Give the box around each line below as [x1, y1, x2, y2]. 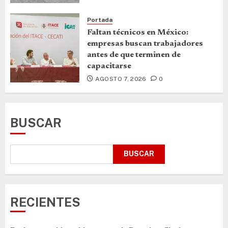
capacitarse [87, 62, 131, 70]
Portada [87, 16, 112, 23]
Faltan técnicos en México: [87, 28, 188, 37]
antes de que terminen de [87, 50, 181, 59]
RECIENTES [10, 194, 80, 209]
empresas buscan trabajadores [87, 39, 203, 48]
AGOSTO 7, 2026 [95, 75, 147, 82]
